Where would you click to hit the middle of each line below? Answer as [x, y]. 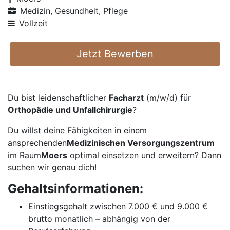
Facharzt [126, 98]
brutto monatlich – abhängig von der [99, 219]
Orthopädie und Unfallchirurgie [70, 110]
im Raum [24, 155]
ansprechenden [37, 143]
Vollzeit [33, 23]
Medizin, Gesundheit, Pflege [74, 11]
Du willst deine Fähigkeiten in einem [77, 130]
